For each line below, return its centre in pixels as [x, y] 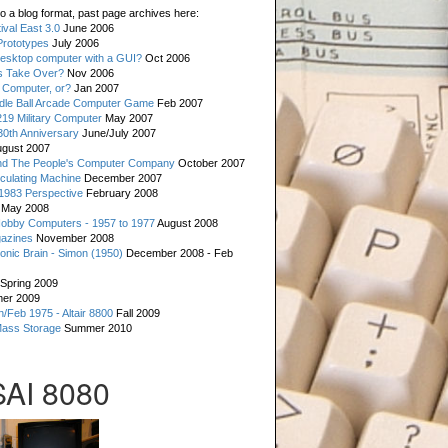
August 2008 [187, 223]
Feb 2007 [179, 103]
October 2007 [210, 163]
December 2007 [122, 178]
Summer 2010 [97, 328]
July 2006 [74, 43]
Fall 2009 [137, 313]
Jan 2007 [95, 88]
